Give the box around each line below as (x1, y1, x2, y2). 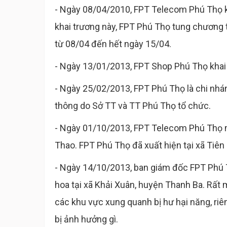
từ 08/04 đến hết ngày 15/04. (55, 39, 171, 49)
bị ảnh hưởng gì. (55, 214, 120, 224)
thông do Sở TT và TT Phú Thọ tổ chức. (55, 100, 211, 111)
